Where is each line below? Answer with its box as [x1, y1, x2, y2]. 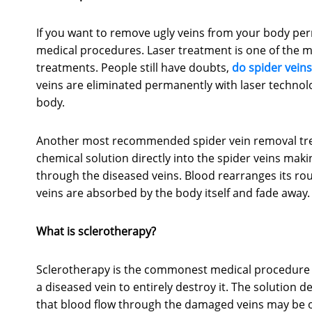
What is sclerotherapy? [36, 224, 156, 240]
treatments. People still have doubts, [36, 60, 232, 76]
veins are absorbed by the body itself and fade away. [36, 185, 310, 201]
